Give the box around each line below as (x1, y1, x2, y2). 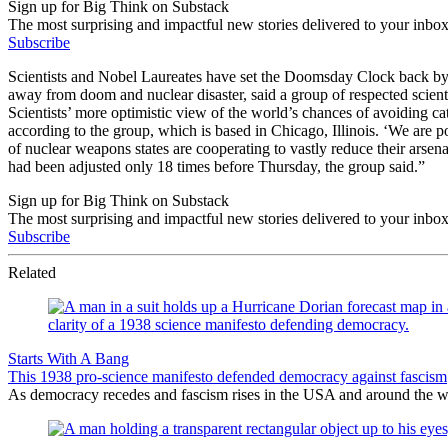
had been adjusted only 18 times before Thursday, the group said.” (8, 157, 425, 175)
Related (8, 263, 56, 281)
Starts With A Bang (8, 349, 129, 367)
